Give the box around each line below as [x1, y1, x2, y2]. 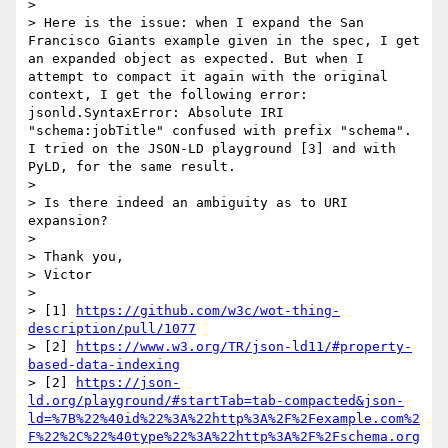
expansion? [28, 213, 108, 229]
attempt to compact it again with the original [28, 69, 388, 85]
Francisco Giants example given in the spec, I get [28, 33, 420, 49]
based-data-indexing [28, 357, 180, 373]
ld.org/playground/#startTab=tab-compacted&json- [28, 393, 404, 409]
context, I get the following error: [28, 87, 308, 103]
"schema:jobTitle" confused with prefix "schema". [28, 123, 412, 139]
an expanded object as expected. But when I [28, 51, 364, 67]
